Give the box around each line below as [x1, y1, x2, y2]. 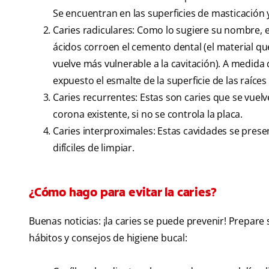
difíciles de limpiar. [53, 141, 134, 155]
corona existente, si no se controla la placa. [53, 107, 243, 121]
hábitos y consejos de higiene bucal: [29, 231, 187, 245]
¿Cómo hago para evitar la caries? [29, 184, 217, 201]
